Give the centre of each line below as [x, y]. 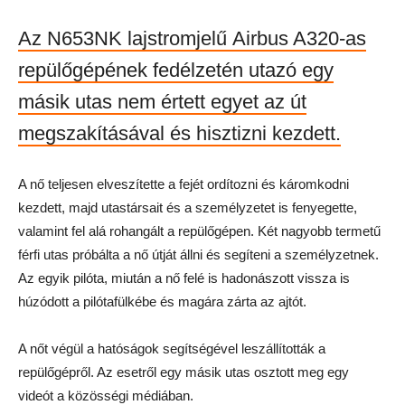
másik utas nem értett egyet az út [162, 102]
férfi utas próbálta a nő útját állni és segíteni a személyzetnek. [198, 254]
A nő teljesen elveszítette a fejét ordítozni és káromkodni [184, 184]
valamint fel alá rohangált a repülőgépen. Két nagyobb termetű [199, 231]
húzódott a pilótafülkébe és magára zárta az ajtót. [162, 301]
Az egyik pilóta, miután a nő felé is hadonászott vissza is [184, 278]
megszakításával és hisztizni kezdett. [179, 133]
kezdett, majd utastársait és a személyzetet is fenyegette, [188, 207]
